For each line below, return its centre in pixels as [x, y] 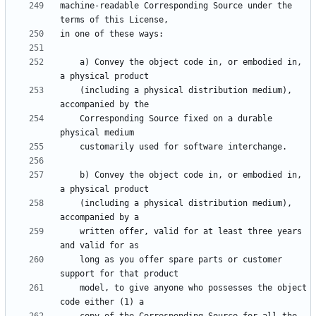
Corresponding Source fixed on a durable [70, 119]
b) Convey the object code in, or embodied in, [70, 175]
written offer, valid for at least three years [70, 232]
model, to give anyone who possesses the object [70, 288]
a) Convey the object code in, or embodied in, [70, 62]
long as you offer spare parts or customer [70, 260]
